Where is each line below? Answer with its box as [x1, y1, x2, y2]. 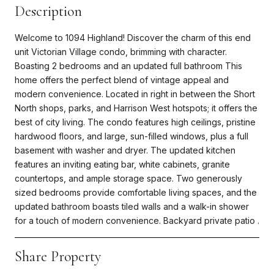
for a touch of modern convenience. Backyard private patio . [15, 215, 259, 226]
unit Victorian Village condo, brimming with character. [15, 46, 227, 57]
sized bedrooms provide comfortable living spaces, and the [15, 187, 257, 198]
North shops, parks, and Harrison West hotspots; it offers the [15, 102, 257, 113]
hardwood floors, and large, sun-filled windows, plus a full [15, 130, 248, 141]
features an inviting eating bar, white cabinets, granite [15, 158, 230, 169]
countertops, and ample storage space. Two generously [15, 172, 242, 183]
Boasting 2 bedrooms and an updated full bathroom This [15, 60, 242, 71]
